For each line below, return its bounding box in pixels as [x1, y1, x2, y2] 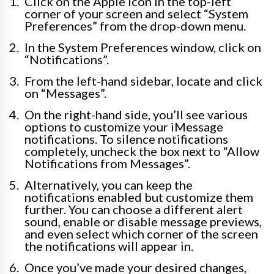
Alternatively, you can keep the [24, 177, 193, 193]
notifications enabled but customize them [24, 190, 253, 205]
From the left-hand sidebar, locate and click [24, 73, 262, 89]
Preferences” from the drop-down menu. [24, 18, 246, 34]
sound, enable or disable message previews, [24, 214, 262, 229]
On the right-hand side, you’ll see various [24, 107, 248, 122]
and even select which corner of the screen [24, 226, 258, 242]
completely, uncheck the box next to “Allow [24, 144, 259, 159]
